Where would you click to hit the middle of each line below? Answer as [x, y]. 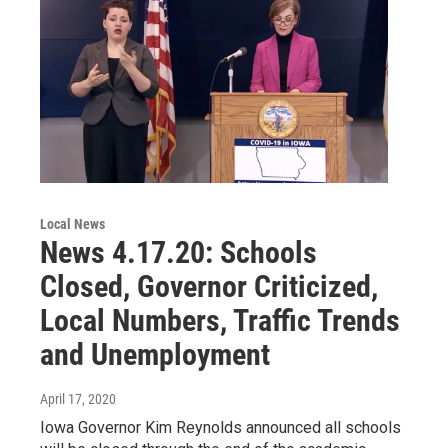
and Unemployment [155, 354]
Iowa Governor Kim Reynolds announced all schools [220, 427]
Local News [72, 223]
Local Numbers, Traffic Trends [220, 320]
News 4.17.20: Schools [178, 252]
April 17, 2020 [78, 398]
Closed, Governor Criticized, [209, 286]
